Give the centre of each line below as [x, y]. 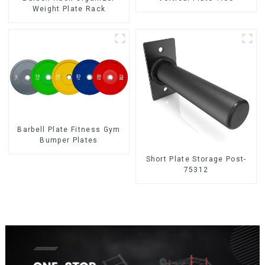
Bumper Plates [69, 140]
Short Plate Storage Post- [196, 159]
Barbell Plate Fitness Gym [69, 129]
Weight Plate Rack [69, 9]
